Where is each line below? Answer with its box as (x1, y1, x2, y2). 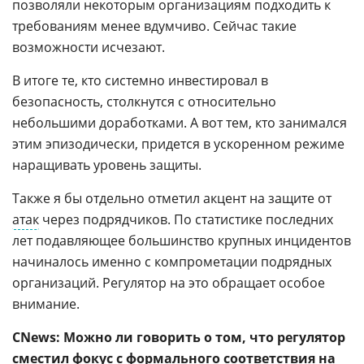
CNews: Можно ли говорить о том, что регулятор (12, 328, 345, 347)
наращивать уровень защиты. (12, 156, 201, 175)
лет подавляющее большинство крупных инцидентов (12, 232, 351, 250)
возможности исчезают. (12, 38, 165, 57)
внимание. (12, 295, 80, 314)
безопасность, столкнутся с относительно (12, 93, 276, 111)
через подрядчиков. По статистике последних (39, 210, 333, 229)
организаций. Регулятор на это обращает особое (12, 274, 325, 292)
